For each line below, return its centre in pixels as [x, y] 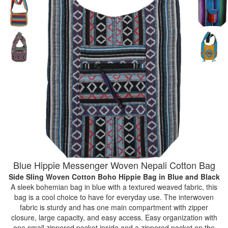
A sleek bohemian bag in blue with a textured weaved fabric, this [114, 187]
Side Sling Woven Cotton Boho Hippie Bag [83, 176]
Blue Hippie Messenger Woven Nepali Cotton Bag [114, 165]
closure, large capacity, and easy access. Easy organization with [114, 217]
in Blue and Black [189, 176]
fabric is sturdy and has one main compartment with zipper [114, 207]
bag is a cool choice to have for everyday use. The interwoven [114, 197]
